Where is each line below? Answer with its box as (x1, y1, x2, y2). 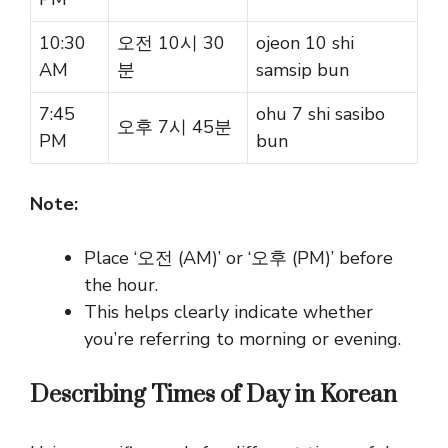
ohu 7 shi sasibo (256, 102, 385, 127)
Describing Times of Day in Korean (30, 380, 397, 411)
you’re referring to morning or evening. (84, 327, 401, 352)
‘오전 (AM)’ (134, 246, 221, 271)
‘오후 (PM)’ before (248, 246, 393, 271)
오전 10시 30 (117, 31, 225, 56)
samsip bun (256, 58, 349, 83)
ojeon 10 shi (256, 31, 354, 56)
